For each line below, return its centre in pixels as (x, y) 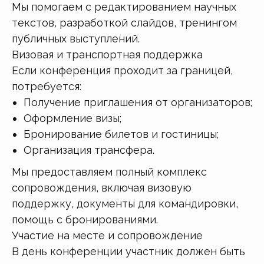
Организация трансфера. (89, 150)
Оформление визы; (72, 118)
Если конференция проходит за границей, (122, 70)
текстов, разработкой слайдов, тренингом (124, 22)
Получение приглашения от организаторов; (138, 102)
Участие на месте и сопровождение (107, 235)
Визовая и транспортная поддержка (107, 54)
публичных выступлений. (76, 38)
